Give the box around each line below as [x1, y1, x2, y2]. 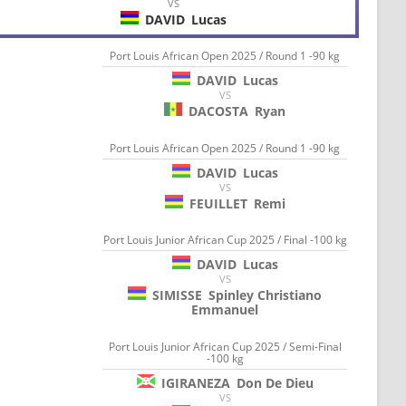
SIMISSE [152, 286, 203, 304]
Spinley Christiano [208, 286, 323, 304]
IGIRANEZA [160, 373, 230, 391]
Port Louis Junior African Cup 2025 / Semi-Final [108, 338, 342, 354]
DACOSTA [188, 102, 249, 121]
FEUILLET [188, 194, 247, 212]
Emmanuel [191, 301, 259, 319]
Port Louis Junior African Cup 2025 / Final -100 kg [102, 232, 347, 248]
